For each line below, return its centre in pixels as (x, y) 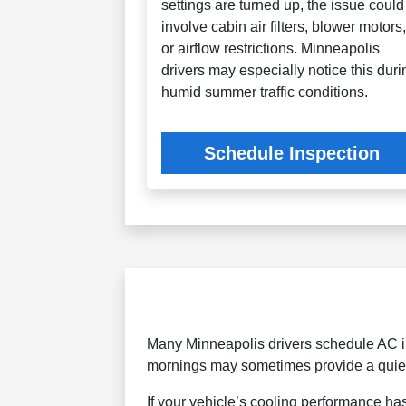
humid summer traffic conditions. (265, 92)
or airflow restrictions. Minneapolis (271, 49)
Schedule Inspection (292, 154)
